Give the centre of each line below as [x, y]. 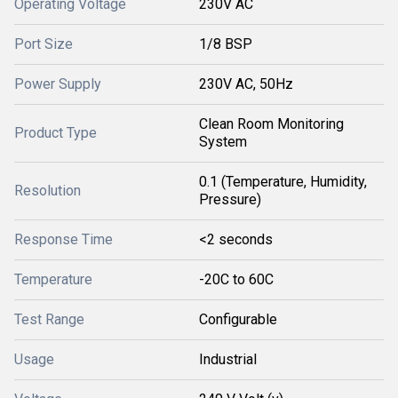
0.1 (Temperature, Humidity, [283, 182]
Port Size [44, 44]
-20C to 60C [236, 279]
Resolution [48, 191]
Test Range [49, 319]
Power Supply [58, 84]
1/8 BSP [226, 44]
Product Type [56, 133]
